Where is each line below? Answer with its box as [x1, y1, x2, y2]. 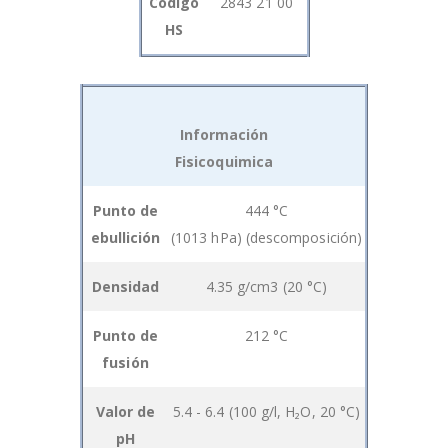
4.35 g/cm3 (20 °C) [205, 276, 328, 296]
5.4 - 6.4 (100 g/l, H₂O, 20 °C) [172, 401, 361, 421]
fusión [102, 352, 149, 372]
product [82, 215, 133, 235]
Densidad [91, 276, 160, 296]
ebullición [90, 227, 161, 247]
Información [179, 124, 269, 144]
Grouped [82, 188, 139, 208]
